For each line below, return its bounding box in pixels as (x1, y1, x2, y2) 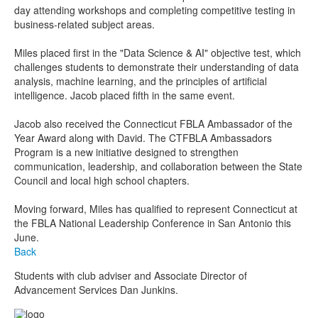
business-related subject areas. (14, 17, 155, 32)
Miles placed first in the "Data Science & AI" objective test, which (14, 45, 301, 60)
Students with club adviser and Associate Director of (14, 268, 247, 283)
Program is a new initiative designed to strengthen (14, 145, 238, 160)
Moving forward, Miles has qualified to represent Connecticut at (14, 202, 297, 216)
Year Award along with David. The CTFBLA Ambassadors (14, 131, 272, 146)
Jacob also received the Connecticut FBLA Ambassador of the (14, 116, 292, 131)
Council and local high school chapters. (14, 173, 190, 188)
